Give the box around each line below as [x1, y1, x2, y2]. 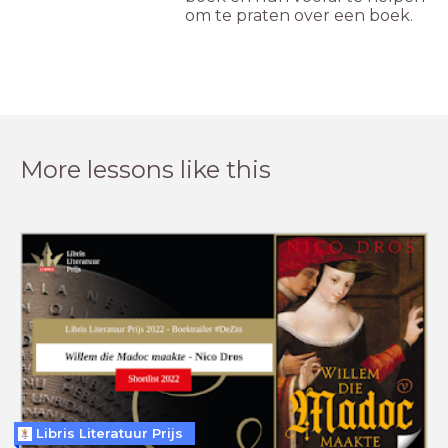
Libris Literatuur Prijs [36, 425, 183, 442]
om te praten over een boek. [185, 6, 417, 26]
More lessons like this [20, 155, 271, 185]
